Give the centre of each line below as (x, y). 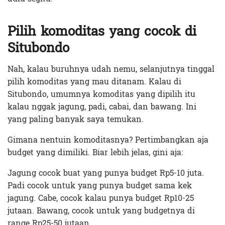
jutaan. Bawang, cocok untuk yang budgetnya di (101, 211)
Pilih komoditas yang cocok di (102, 32)
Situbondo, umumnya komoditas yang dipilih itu (101, 94)
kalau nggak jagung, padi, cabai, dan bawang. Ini (102, 107)
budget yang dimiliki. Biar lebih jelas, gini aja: (95, 153)
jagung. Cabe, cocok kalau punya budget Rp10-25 (101, 198)
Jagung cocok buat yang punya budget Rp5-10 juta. (106, 173)
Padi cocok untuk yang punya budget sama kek (100, 186)
